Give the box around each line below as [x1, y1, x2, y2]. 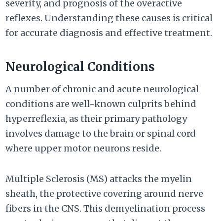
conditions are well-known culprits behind [5, 98, 197, 110]
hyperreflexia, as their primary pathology [5, 113, 187, 125]
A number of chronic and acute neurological [5, 83, 199, 95]
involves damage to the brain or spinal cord [5, 128, 196, 140]
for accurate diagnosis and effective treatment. [5, 27, 213, 39]
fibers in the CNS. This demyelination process [5, 203, 206, 215]
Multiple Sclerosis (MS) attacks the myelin [5, 173, 192, 185]
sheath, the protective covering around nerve [5, 188, 204, 200]
